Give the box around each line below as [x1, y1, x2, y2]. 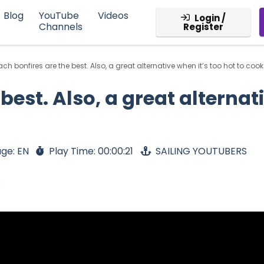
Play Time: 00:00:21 [49, 144, 133, 159]
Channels [38, 20, 82, 34]
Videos [97, 9, 128, 23]
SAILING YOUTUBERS [156, 144, 247, 159]
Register [183, 21, 223, 34]
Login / [194, 12, 226, 25]
